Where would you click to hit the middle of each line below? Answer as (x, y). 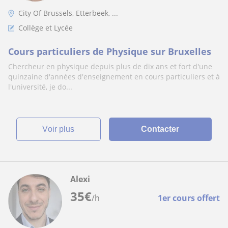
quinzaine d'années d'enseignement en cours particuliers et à (114, 77)
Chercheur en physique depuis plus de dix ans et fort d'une (110, 66)
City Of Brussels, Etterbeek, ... (68, 13)
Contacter (160, 129)
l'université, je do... (40, 87)
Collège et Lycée (46, 28)
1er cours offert (189, 198)
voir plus (61, 129)
